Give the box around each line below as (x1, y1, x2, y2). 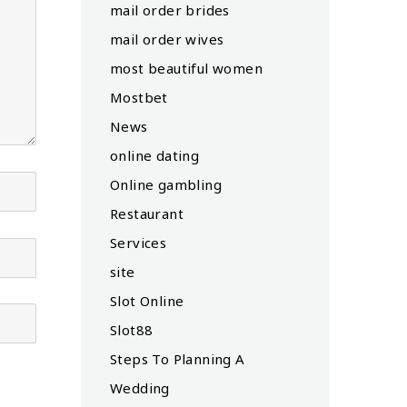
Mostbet (110, 87, 168, 106)
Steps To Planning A (110, 349, 245, 368)
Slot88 (110, 320, 154, 339)
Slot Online (110, 291, 184, 310)
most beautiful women (110, 58, 263, 77)
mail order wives (110, 29, 224, 48)
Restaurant (110, 203, 184, 223)
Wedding (110, 378, 170, 397)
